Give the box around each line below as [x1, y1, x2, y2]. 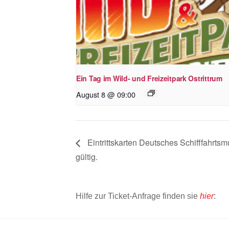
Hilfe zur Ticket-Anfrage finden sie [76, 192, 200, 201]
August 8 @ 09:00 [76, 89, 135, 100]
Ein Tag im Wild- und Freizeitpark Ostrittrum [76, 73, 222, 84]
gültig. [76, 150, 98, 163]
